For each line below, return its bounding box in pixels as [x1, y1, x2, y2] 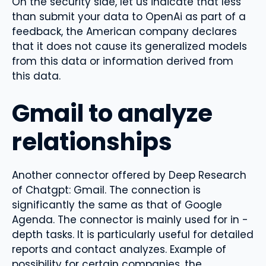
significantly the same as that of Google [12, 197, 222, 212]
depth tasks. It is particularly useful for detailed [12, 227, 254, 242]
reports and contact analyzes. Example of [12, 242, 226, 256]
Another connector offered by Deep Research [12, 167, 246, 182]
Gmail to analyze [12, 96, 213, 130]
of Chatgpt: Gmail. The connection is [12, 182, 201, 197]
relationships [12, 125, 172, 159]
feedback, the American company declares [12, 24, 237, 39]
